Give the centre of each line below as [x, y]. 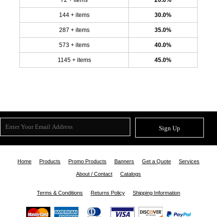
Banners [124, 161]
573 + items [74, 45]
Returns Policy [108, 193]
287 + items [74, 30]
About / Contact [94, 174]
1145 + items [74, 60]
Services [189, 161]
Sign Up [169, 128]
